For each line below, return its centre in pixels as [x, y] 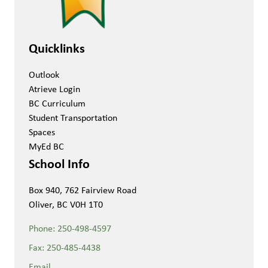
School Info [59, 163]
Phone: [43, 228]
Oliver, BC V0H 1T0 [66, 204]
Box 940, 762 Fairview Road [83, 190]
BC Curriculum [57, 103]
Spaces [42, 132]
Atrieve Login [54, 89]
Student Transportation [73, 118]
